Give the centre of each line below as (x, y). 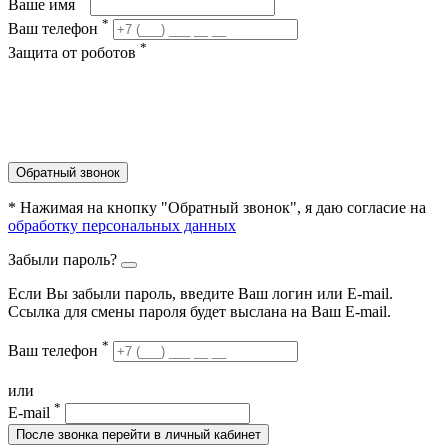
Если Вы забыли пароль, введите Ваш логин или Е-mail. (200, 294)
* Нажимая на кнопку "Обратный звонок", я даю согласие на (217, 208)
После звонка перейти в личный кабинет (138, 435)
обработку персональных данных (122, 226)
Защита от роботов (74, 53)
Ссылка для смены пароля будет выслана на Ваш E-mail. (199, 312)
